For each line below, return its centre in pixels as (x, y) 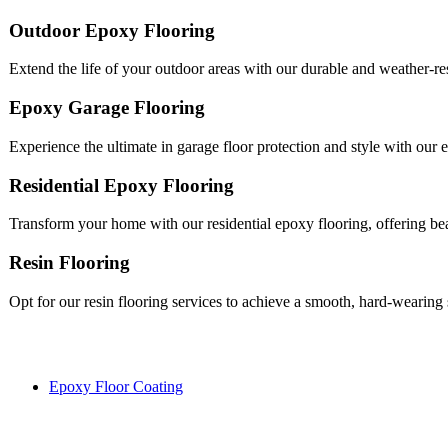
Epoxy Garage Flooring (107, 108)
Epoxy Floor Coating (116, 386)
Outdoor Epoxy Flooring (112, 30)
